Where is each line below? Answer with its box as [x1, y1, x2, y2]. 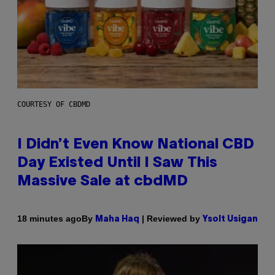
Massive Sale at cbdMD [17, 174, 188, 188]
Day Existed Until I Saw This [17, 156, 217, 170]
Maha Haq [95, 215, 139, 223]
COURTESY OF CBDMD [17, 99, 90, 109]
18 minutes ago [17, 214, 82, 224]
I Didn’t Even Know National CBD [17, 137, 254, 152]
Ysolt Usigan [203, 215, 258, 223]
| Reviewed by [139, 213, 203, 223]
